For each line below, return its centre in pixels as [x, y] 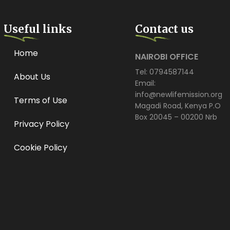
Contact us [165, 29]
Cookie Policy [40, 147]
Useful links [37, 29]
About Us [32, 76]
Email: [146, 83]
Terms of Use [40, 100]
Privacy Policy [41, 124]
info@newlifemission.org [179, 94]
